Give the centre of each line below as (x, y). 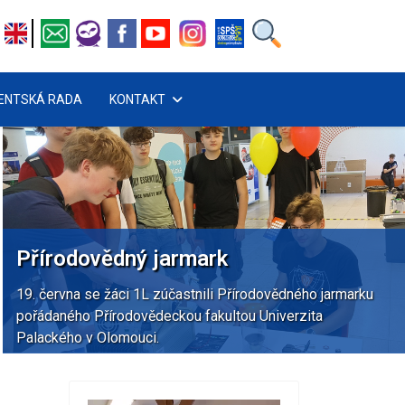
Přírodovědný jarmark (122, 258)
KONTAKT (137, 99)
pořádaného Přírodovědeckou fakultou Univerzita (170, 316)
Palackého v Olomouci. (88, 337)
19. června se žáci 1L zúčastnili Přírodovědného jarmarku (195, 294)
